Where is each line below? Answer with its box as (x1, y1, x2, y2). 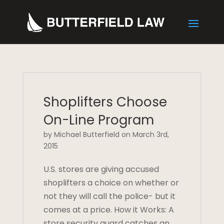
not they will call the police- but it (43, 190, 175, 202)
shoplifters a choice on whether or (43, 177, 179, 188)
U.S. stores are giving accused (43, 163, 159, 175)
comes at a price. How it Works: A (43, 204, 174, 215)
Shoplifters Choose (43, 93, 167, 111)
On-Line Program (43, 111, 154, 129)
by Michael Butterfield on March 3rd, (43, 129, 169, 139)
